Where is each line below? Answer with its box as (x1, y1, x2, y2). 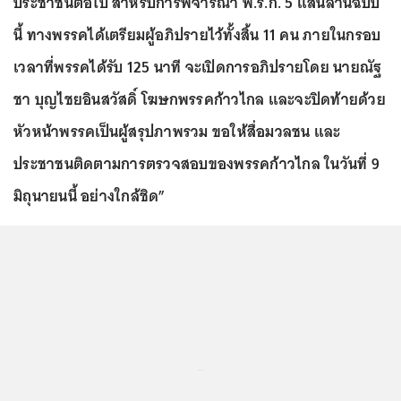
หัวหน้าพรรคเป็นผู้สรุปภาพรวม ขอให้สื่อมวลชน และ (13, 117, 341, 145)
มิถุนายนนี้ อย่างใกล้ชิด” (13, 182, 166, 209)
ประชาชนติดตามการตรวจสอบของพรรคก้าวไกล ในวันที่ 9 (13, 149, 380, 177)
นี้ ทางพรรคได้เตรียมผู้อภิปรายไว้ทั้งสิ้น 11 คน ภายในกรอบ (13, 21, 381, 48)
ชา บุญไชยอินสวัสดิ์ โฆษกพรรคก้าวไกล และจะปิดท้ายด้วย (13, 85, 386, 113)
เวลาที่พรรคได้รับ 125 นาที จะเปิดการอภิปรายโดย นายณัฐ (13, 53, 382, 81)
